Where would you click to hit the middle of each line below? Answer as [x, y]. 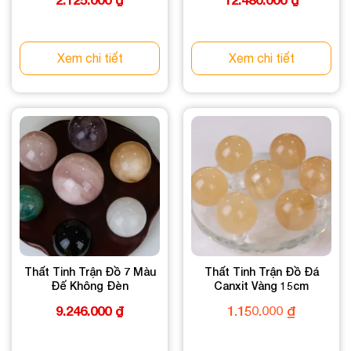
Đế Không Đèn [90, 286]
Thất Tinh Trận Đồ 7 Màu [90, 272]
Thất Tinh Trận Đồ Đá [261, 272]
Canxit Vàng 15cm [261, 286]
